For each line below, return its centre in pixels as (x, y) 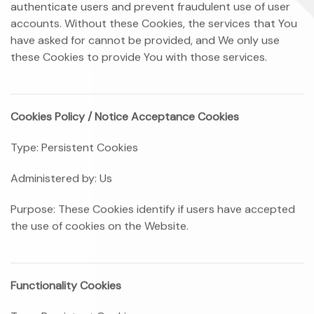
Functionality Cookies (66, 286)
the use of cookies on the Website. (100, 226)
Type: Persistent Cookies (74, 148)
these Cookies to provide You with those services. (139, 57)
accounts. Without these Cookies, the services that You (154, 24)
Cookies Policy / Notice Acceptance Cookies (125, 117)
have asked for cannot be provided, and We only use (145, 41)
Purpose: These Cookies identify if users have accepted (153, 210)
